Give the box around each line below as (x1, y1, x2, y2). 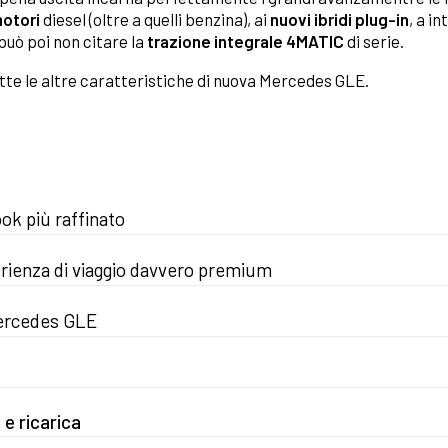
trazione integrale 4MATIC (144, 31, 344, 52)
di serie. (344, 31, 404, 52)
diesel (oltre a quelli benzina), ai (40, 9, 270, 30)
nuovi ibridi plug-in (270, 9, 409, 30)
